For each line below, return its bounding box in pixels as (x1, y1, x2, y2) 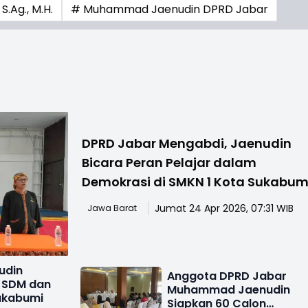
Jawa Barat (87, 201, 137, 214)
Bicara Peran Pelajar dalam (82, 153, 257, 171)
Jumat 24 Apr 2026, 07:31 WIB (155, 201, 294, 215)
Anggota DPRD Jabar (167, 267, 287, 284)
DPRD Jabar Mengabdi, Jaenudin (82, 134, 292, 152)
